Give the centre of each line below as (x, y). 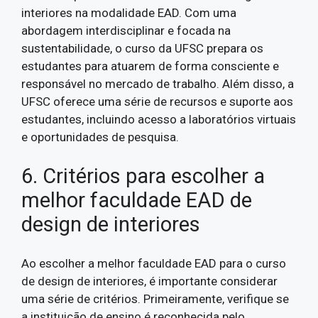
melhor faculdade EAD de (137, 200)
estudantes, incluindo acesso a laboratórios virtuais (159, 119)
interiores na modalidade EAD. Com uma (129, 12)
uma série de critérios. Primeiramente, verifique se (155, 298)
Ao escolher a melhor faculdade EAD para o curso (154, 263)
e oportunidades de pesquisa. (100, 137)
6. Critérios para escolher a (143, 176)
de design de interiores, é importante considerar (149, 281)
